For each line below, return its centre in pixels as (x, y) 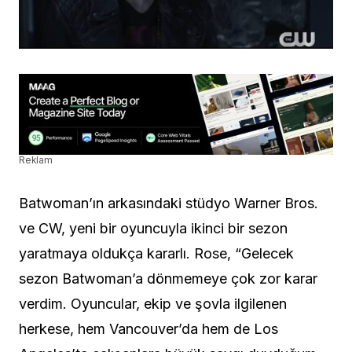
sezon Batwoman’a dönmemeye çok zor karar (168, 279)
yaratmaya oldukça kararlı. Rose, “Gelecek (156, 254)
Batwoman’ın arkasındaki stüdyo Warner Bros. (169, 203)
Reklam (36, 160)
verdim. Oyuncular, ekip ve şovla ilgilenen (153, 304)
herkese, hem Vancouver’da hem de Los (148, 329)
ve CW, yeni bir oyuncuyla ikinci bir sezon (153, 229)
